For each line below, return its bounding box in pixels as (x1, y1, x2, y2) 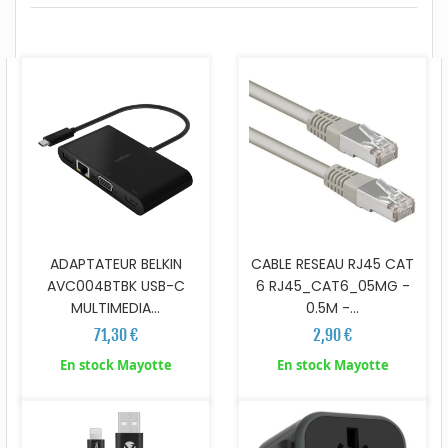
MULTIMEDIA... (71, 297, 160, 318)
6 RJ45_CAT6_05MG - (255, 275, 410, 296)
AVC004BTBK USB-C (46, 275, 185, 296)
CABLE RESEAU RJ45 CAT (251, 253, 414, 274)
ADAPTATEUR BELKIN (49, 253, 182, 274)
